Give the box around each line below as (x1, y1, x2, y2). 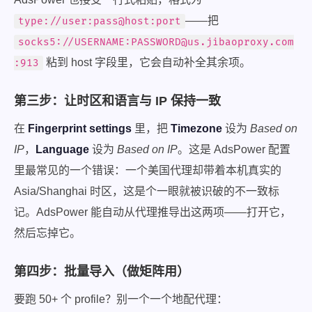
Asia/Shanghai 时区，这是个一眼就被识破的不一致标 (14, 185, 279, 197)
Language (36, 143, 89, 155)
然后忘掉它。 (14, 227, 81, 239)
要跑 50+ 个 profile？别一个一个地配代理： (14, 293, 228, 305)
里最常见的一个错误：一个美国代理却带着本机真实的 (14, 164, 281, 176)
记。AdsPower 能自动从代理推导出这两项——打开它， (14, 206, 291, 218)
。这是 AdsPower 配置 (178, 143, 290, 155)
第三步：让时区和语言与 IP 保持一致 (14, 94, 221, 108)
